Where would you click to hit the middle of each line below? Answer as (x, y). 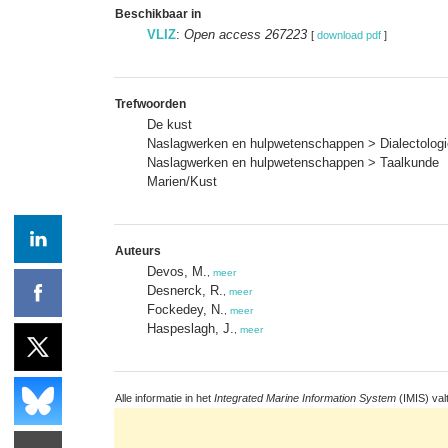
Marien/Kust (182, 181)
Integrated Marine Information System (305, 397)
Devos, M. (177, 271)
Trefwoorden (150, 103)
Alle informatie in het (164, 397)
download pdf (349, 34)
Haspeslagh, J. (190, 328)
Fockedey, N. (185, 309)
